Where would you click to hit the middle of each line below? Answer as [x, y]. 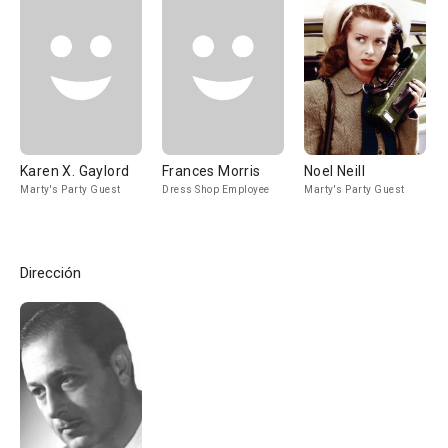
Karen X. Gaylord [75, 171]
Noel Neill [334, 171]
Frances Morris [211, 171]
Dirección [50, 273]
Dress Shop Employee [216, 189]
